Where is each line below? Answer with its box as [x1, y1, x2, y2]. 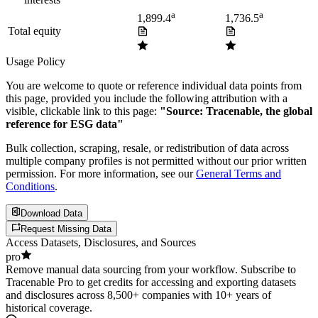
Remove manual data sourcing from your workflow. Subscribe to [6, 263, 296, 276]
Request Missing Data [21, 224, 112, 235]
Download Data [21, 207, 83, 219]
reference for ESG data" [6, 118, 124, 131]
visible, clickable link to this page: [6, 105, 157, 118]
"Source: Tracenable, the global [160, 105, 312, 118]
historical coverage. [6, 302, 92, 314]
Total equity [8, 25, 61, 38]
